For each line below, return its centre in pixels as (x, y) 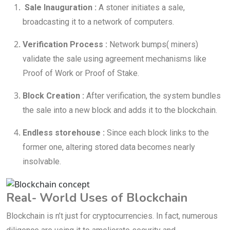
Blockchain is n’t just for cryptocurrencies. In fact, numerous (112, 216)
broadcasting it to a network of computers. (98, 22)
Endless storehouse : (64, 133)
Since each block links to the (157, 133)
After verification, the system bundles (152, 96)
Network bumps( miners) (153, 45)
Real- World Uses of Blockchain (97, 198)
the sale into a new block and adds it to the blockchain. (120, 110)
